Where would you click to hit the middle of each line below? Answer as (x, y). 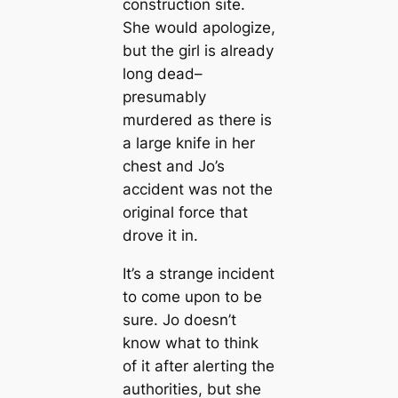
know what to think (190, 343)
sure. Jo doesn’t (179, 320)
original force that (185, 213)
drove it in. (160, 236)
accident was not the (197, 190)
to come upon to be (192, 297)
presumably (164, 97)
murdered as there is (197, 120)
